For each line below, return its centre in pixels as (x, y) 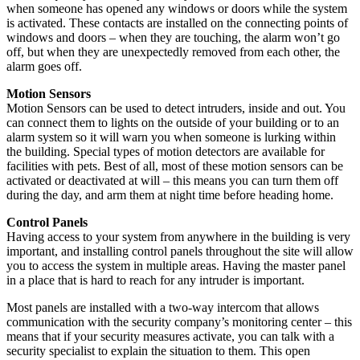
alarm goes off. (44, 66)
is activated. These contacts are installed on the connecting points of (177, 22)
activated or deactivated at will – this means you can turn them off (172, 180)
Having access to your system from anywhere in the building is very (178, 236)
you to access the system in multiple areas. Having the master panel (176, 265)
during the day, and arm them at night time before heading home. (170, 194)
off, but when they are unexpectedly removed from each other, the (173, 51)
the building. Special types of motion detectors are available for (166, 151)
